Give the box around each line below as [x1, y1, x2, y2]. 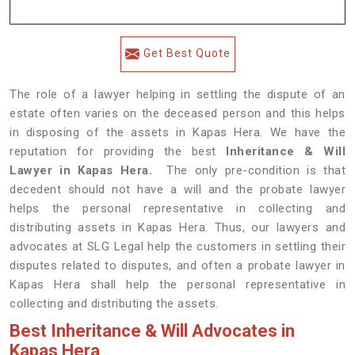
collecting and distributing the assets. [10, 296, 219, 311]
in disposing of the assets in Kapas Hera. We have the [10, 125, 345, 139]
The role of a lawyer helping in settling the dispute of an [10, 87, 345, 101]
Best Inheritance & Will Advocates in [10, 321, 295, 341]
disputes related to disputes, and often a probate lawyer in [10, 258, 345, 273]
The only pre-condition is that [159, 163, 345, 177]
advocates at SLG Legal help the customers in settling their [10, 239, 345, 254]
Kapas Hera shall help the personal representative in [10, 277, 345, 292]
